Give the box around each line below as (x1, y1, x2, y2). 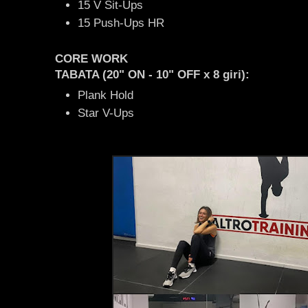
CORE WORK (55, 52, 128, 66)
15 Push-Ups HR (78, 16, 164, 30)
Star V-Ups (78, 107, 134, 120)
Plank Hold (78, 89, 133, 102)
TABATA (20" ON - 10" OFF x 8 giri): (55, 68, 250, 82)
